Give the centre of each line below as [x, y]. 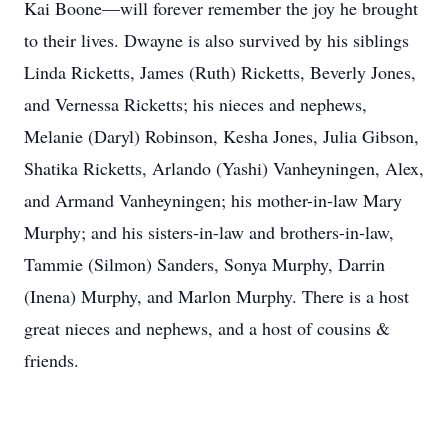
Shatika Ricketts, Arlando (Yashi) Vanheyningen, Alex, [224, 168]
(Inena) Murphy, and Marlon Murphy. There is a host [216, 296]
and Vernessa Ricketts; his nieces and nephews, [195, 104]
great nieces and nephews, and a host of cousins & [207, 328]
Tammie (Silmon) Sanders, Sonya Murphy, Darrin [204, 264]
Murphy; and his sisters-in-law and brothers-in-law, [209, 232]
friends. [54, 360]
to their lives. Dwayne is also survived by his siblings [216, 40]
